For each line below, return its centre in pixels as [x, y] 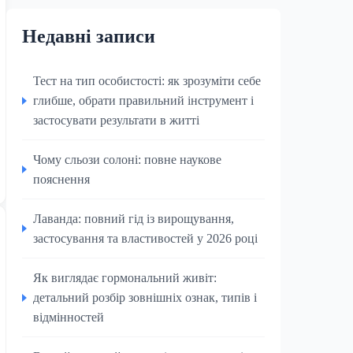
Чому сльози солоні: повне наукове [127, 160]
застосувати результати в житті [116, 120]
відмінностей [69, 317]
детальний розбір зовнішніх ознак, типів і [145, 297]
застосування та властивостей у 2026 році [145, 238]
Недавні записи [89, 36]
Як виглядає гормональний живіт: [125, 278]
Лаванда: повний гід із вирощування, [134, 219]
